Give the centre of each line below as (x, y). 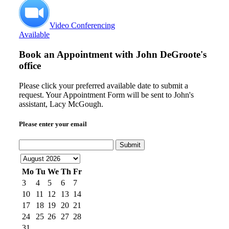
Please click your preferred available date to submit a (104, 85)
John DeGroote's (171, 54)
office (30, 65)
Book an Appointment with (77, 54)
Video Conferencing (82, 26)
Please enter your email (53, 124)
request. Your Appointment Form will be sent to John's (106, 95)
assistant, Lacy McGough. (61, 104)
